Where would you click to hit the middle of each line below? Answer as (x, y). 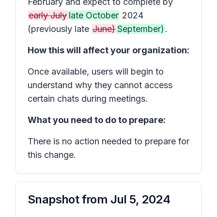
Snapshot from (69, 199)
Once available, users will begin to (96, 71)
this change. (52, 155)
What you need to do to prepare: (97, 120)
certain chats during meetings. (88, 99)
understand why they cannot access (100, 85)
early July (48, 15)
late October (94, 15)
